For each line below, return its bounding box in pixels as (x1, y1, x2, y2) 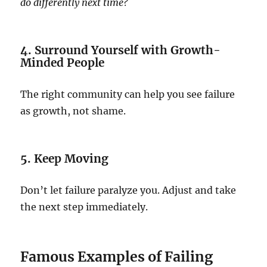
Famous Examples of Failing (20, 248, 213, 266)
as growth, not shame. (20, 105, 126, 117)
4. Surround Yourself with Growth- (20, 43, 221, 58)
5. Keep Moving (20, 151, 109, 166)
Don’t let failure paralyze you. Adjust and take (20, 184, 237, 197)
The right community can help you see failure (20, 88, 235, 101)
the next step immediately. (20, 201, 148, 213)
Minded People (20, 55, 105, 70)
